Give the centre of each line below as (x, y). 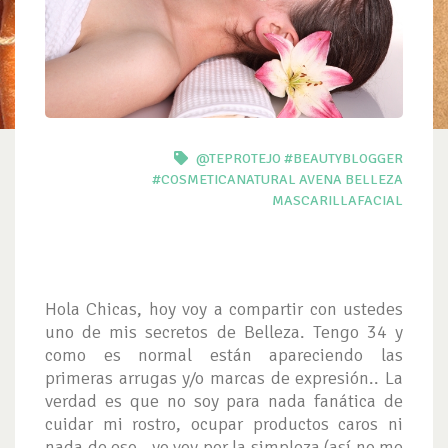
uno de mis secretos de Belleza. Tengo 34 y (224, 331)
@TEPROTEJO (238, 158)
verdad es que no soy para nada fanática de (224, 400)
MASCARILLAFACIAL (337, 200)
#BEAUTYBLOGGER (343, 158)
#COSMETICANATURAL (224, 179)
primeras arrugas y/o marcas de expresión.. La (224, 377)
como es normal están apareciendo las (224, 354)
